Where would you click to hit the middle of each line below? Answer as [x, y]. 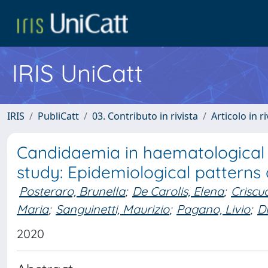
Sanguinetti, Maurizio [112, 209]
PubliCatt [58, 116]
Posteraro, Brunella [72, 191]
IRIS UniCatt [77, 73]
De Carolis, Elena [178, 191]
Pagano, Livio [213, 209]
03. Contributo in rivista [145, 116]
